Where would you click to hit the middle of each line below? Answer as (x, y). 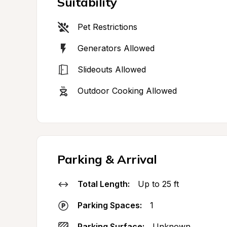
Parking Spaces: (110, 205)
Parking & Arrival (107, 159)
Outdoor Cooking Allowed (127, 91)
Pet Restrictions (107, 27)
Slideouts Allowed (112, 69)
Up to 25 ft (158, 184)
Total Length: (104, 184)
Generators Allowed (116, 48)
